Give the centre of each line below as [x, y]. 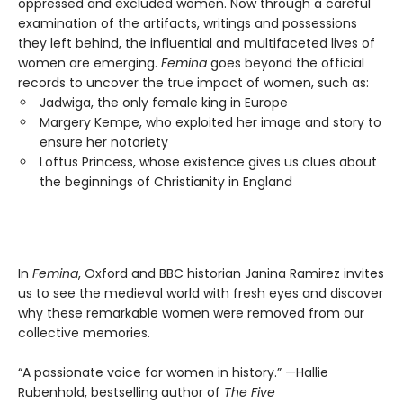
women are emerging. [90, 63]
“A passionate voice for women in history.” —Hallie [173, 372]
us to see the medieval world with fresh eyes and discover [201, 293]
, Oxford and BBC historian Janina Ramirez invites [231, 273]
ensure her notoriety [104, 142]
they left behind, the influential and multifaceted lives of [197, 43]
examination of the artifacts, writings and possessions [188, 23]
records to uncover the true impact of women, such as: [193, 82]
